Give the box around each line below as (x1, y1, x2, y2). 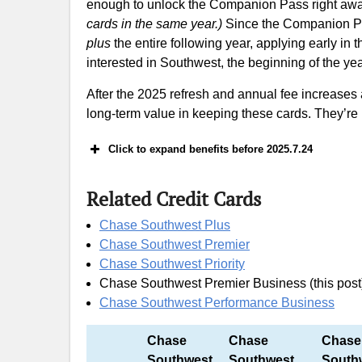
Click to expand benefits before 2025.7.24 (108, 143, 313, 155)
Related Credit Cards (86, 186, 261, 212)
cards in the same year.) (86, 17, 225, 31)
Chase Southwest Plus (99, 218, 230, 232)
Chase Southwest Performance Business (99, 296, 335, 309)
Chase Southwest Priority (99, 257, 245, 271)
